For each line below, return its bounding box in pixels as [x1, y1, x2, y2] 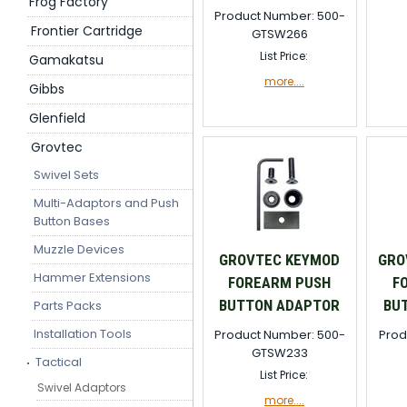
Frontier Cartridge [31, 22, 143, 40]
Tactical [35, 353, 82, 371]
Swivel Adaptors [37, 380, 126, 395]
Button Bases [34, 213, 110, 230]
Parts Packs [34, 297, 102, 314]
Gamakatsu [29, 51, 104, 69]
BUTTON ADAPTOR [219, 296, 341, 314]
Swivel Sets [34, 166, 99, 184]
